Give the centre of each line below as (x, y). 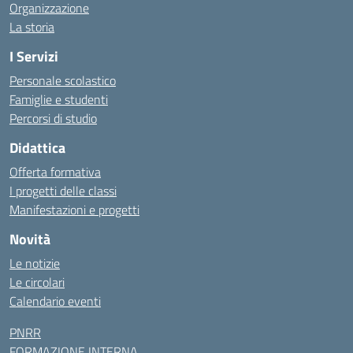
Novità (30, 239)
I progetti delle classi (63, 191)
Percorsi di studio (53, 118)
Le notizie (35, 263)
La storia (32, 27)
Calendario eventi (55, 301)
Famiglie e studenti (59, 99)
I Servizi (34, 56)
